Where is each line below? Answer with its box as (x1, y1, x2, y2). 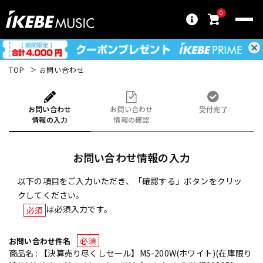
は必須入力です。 (46, 203, 113, 215)
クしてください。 (18, 188, 85, 201)
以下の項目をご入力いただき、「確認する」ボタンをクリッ (18, 174, 242, 187)
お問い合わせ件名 (9, 235, 71, 247)
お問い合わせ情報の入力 (72, 149, 191, 165)
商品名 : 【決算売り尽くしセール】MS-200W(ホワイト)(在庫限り (9, 247, 252, 259)
